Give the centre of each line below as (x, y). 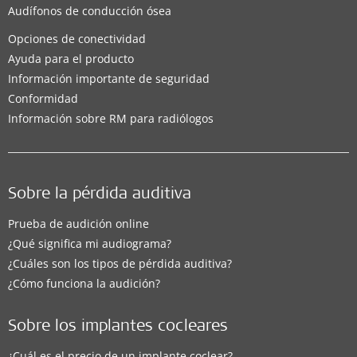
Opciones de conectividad (77, 38)
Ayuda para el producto (71, 58)
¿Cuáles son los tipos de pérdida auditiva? (120, 263)
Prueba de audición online (78, 223)
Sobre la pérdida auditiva (100, 195)
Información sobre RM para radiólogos (111, 118)
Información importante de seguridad (109, 78)
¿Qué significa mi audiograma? (90, 243)
